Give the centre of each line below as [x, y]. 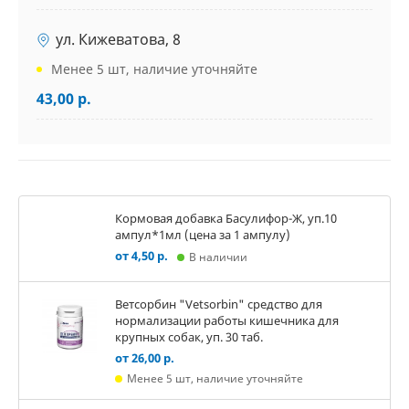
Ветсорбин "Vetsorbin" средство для [219, 304]
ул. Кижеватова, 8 [118, 39]
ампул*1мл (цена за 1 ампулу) [203, 235]
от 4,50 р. [142, 256]
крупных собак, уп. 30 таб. [189, 337]
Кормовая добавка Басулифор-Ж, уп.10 [226, 218]
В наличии [218, 257]
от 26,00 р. [145, 358]
